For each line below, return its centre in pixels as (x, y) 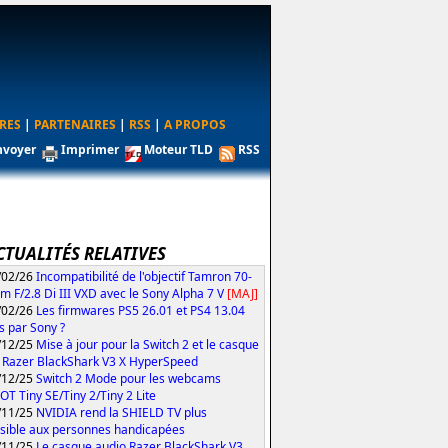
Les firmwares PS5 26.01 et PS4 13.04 (140, 310)
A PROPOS (194, 124)
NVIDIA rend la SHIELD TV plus (121, 412)
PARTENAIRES (74, 124)
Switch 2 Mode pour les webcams (128, 378)
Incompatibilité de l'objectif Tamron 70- (144, 276)
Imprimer (90, 149)
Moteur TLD (178, 149)
